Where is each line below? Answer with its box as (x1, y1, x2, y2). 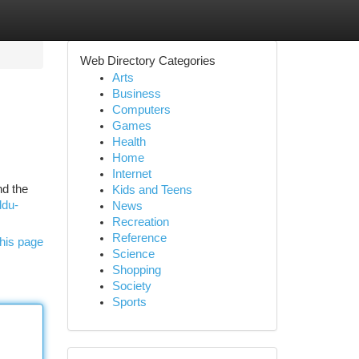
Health (111, 135, 146, 148)
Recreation (111, 216, 169, 228)
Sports (111, 296, 147, 309)
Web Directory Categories (79, 54, 216, 67)
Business (111, 87, 161, 100)
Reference (111, 232, 167, 244)
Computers (111, 103, 171, 116)
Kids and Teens (111, 184, 192, 196)
